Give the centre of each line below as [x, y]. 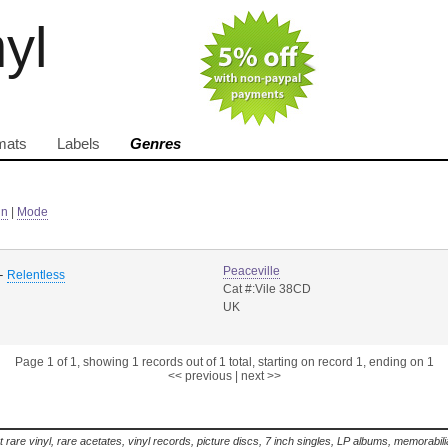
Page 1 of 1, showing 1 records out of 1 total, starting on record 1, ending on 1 [224, 362]
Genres [155, 144]
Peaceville [251, 271]
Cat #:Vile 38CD [267, 289]
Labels [78, 144]
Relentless [36, 275]
